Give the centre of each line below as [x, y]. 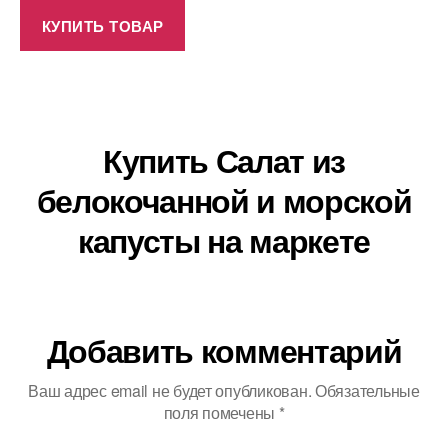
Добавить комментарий [224, 350]
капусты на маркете [224, 240]
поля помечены [221, 413]
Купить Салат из [224, 160]
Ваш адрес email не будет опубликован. [170, 391]
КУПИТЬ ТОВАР [102, 25]
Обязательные [367, 391]
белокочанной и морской [224, 200]
